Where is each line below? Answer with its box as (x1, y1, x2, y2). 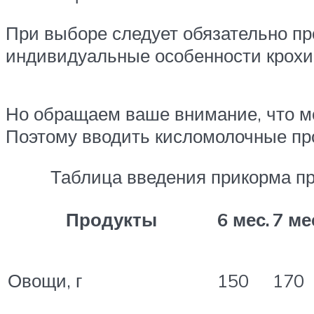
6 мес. (217, 207, 270, 231)
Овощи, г (8, 268, 82, 292)
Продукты (65, 207, 157, 231)
